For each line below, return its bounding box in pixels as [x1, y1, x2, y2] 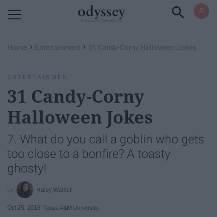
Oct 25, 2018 [7, 204, 41, 211]
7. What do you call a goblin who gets [7, 132, 204, 146]
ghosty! [7, 161, 46, 175]
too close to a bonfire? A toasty [7, 147, 170, 161]
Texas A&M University [43, 204, 99, 211]
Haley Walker [36, 186, 72, 193]
